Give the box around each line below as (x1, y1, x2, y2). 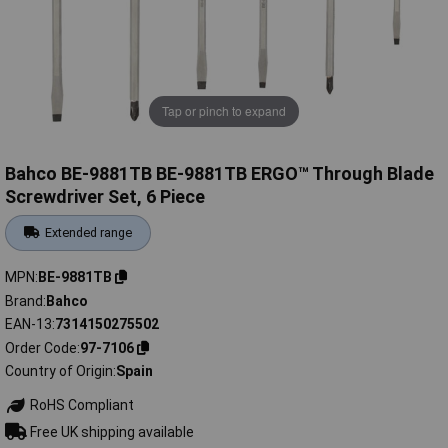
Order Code (5, 339, 77, 356)
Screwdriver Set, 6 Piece (5, 186, 205, 208)
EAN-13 (5, 316, 52, 333)
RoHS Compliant (26, 397, 134, 414)
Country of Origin (5, 363, 113, 380)
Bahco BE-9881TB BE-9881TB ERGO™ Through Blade (5, 163, 434, 185)
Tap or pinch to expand (162, 102, 286, 120)
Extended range (45, 225, 133, 241)
